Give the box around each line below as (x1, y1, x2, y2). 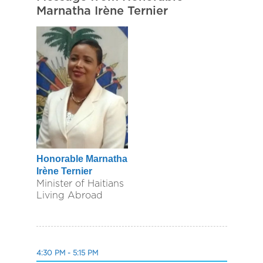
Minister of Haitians (36, 179, 124, 189)
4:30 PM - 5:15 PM (36, 249, 98, 257)
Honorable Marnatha (36, 153, 127, 164)
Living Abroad (36, 191, 103, 201)
